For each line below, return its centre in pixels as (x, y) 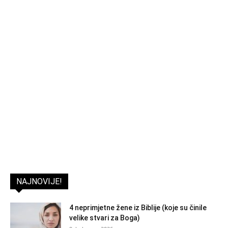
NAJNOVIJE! (39, 182)
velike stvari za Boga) (105, 218)
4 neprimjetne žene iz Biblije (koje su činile (138, 208)
